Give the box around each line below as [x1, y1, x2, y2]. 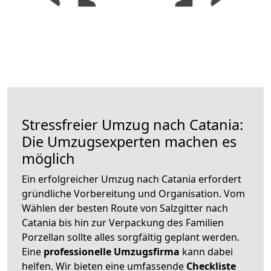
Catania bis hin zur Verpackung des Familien [22, 215, 224, 229]
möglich [22, 148, 75, 168]
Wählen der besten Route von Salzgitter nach [22, 201, 228, 215]
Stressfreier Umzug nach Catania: [22, 114, 243, 134]
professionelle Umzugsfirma [44, 244, 180, 258]
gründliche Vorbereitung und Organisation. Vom [22, 186, 245, 200]
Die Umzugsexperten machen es [22, 131, 237, 151]
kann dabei [180, 244, 233, 258]
